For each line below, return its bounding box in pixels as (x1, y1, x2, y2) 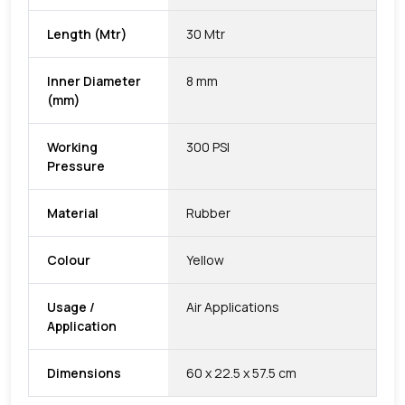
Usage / (47, 297, 95, 316)
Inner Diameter (47, 71, 141, 89)
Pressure (47, 156, 105, 174)
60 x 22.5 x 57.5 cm (186, 363, 297, 381)
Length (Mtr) (47, 24, 127, 42)
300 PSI (186, 137, 230, 155)
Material (47, 203, 99, 221)
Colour (47, 250, 90, 268)
